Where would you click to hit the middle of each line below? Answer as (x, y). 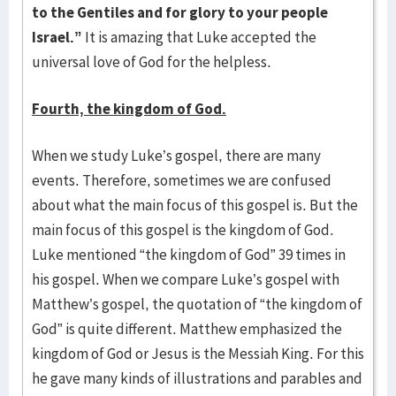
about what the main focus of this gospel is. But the (195, 205)
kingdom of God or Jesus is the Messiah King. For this (198, 354)
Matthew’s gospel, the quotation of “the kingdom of (197, 304)
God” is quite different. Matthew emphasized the (187, 329)
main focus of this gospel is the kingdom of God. (183, 230)
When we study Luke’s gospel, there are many (176, 156)
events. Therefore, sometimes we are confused (182, 180)
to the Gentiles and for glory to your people (180, 12)
